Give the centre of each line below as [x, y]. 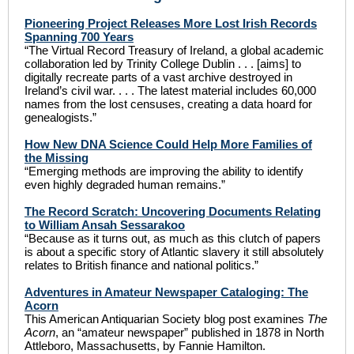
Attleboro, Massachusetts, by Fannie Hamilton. [145, 346]
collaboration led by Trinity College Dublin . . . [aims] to [163, 64]
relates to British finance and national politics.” [141, 265]
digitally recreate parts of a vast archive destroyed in [158, 77]
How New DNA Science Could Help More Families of [168, 144]
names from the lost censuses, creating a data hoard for [168, 104]
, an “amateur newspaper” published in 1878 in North [190, 332]
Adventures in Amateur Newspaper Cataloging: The [166, 292]
